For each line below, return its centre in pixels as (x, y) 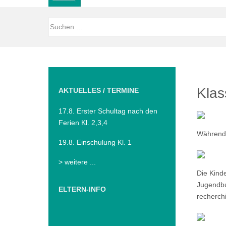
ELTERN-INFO (82, 189)
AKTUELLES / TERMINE (99, 91)
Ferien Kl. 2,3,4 (83, 123)
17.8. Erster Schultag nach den (108, 111)
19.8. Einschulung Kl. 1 (95, 143)
